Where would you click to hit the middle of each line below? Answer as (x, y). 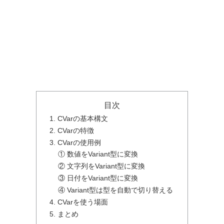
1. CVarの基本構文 (78, 118)
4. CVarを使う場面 (78, 202)
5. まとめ (64, 214)
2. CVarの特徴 (71, 130)
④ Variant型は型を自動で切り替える (116, 190)
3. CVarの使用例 (75, 142)
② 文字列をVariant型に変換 (102, 166)
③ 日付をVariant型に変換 (98, 178)
